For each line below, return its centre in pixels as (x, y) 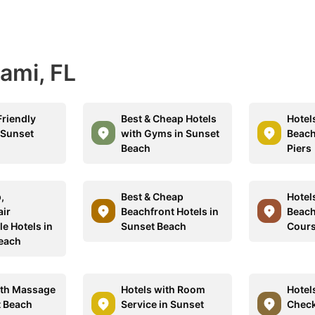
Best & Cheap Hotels (169, 118)
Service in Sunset (163, 304)
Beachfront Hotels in (170, 211)
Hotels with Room (163, 289)
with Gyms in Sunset (171, 133)
